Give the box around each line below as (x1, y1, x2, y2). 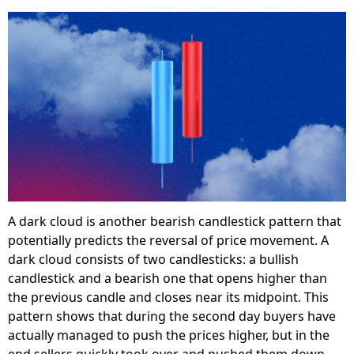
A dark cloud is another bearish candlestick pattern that (8, 213, 341, 231)
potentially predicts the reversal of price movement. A (8, 232, 329, 250)
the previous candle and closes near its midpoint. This (8, 288, 329, 307)
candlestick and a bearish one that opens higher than (8, 269, 327, 288)
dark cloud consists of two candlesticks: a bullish (8, 250, 299, 269)
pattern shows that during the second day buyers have (8, 307, 336, 326)
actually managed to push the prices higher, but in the (8, 326, 330, 345)
